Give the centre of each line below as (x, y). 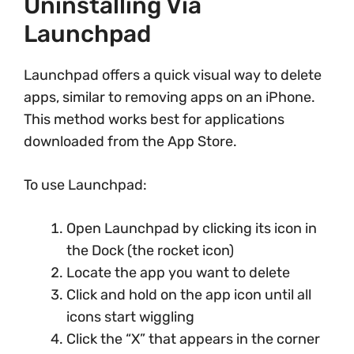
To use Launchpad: (85, 185)
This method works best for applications (154, 119)
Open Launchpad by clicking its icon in (192, 228)
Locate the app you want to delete (178, 273)
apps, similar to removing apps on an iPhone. (169, 97)
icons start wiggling (130, 317)
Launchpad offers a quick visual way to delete (173, 75)
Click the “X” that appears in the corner (193, 339)
